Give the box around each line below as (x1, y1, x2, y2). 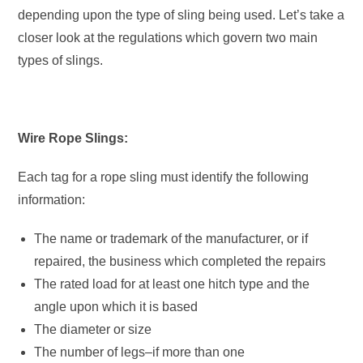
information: (18, 193, 89, 207)
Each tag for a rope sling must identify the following (18, 170, 310, 184)
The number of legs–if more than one (34, 345, 246, 359)
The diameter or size (34, 322, 152, 336)
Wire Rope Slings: (18, 131, 129, 145)
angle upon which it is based (34, 300, 199, 314)
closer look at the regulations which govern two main (18, 31, 318, 45)
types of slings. (18, 53, 104, 67)
